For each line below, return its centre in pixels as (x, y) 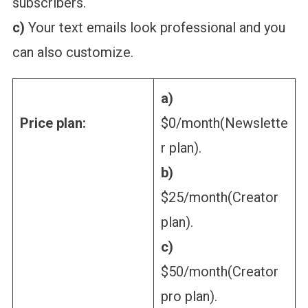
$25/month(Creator (219, 197)
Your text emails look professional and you (155, 27)
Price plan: (53, 123)
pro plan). (189, 296)
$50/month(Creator (219, 271)
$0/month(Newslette (224, 123)
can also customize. (73, 52)
